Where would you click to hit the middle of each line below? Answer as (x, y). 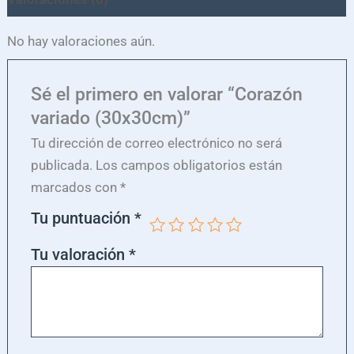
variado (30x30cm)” (110, 118)
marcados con (75, 187)
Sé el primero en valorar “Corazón (166, 94)
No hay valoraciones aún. (81, 41)
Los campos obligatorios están (188, 165)
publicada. (61, 165)
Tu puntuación (82, 218)
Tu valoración (79, 254)
